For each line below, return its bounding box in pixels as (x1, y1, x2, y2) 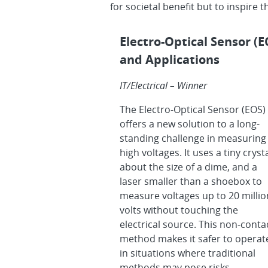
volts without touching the (120, 203, 238, 217)
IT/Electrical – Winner (120, 79, 207, 93)
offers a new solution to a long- (120, 117, 260, 131)
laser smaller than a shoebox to (120, 175, 262, 188)
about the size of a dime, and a (120, 160, 257, 174)
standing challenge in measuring (120, 132, 266, 145)
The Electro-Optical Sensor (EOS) (120, 103, 266, 117)
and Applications (120, 51, 220, 68)
